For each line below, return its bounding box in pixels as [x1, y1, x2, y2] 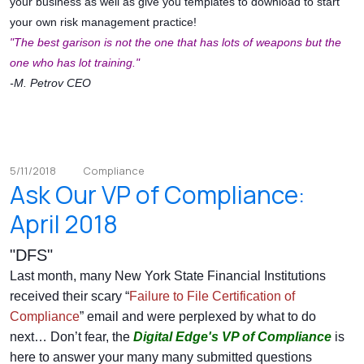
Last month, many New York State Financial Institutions [10, 269, 326, 284]
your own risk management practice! [10, 15, 197, 29]
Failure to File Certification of [129, 289, 295, 304]
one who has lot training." [10, 56, 146, 70]
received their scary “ [10, 289, 129, 304]
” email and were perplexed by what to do [80, 310, 316, 324]
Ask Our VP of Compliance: [10, 178, 305, 212]
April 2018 [10, 207, 118, 241]
